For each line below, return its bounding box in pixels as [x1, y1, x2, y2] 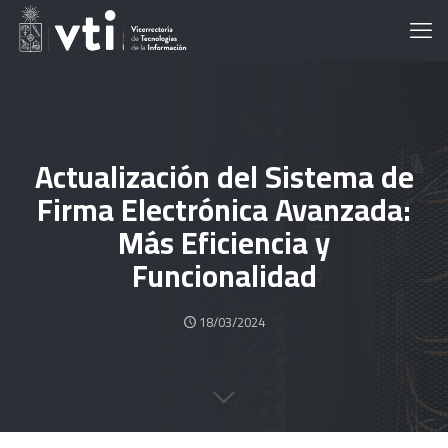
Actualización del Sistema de [34, 149, 414, 205]
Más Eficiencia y [118, 215, 330, 271]
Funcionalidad [131, 248, 317, 304]
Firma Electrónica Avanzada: [37, 182, 411, 238]
